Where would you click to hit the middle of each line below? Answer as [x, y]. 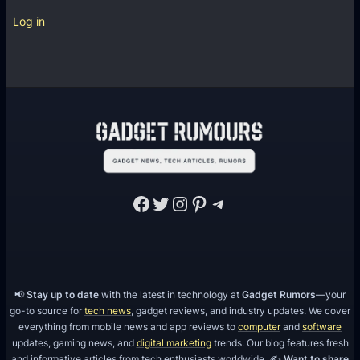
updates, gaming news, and [74, 342]
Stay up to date [63, 294]
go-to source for [47, 310]
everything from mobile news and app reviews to [128, 326]
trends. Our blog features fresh [280, 342]
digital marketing [174, 342]
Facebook [136, 202]
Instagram [178, 202]
